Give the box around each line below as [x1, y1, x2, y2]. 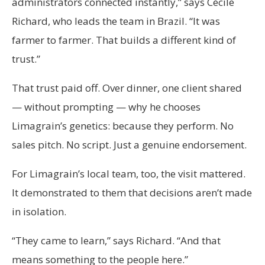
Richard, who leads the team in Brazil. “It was [12, 14, 220, 28]
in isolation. [12, 205, 69, 219]
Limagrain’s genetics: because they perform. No [12, 119, 234, 133]
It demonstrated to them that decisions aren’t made [12, 186, 252, 200]
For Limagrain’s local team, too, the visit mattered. [12, 167, 245, 181]
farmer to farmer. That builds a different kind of [12, 33, 236, 47]
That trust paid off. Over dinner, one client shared [12, 81, 242, 95]
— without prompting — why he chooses [12, 100, 201, 114]
